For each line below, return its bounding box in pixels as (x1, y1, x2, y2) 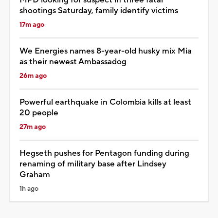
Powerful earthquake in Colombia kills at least (19, 96, 191, 108)
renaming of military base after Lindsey (19, 158, 166, 169)
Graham (19, 169, 50, 180)
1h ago (19, 184, 38, 193)
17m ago (19, 20, 44, 29)
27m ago (19, 122, 46, 131)
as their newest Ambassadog (19, 56, 127, 67)
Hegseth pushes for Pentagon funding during (19, 147, 189, 159)
